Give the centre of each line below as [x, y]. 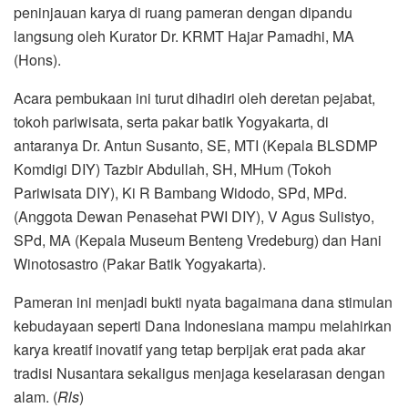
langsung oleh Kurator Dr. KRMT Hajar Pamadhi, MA [184, 36]
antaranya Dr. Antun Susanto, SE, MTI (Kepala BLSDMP [196, 145]
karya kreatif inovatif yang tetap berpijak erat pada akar [189, 349]
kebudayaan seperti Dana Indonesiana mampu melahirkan [203, 325]
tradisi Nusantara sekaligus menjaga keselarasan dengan [199, 372]
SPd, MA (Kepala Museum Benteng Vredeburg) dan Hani [198, 240]
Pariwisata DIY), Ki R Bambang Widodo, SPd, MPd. [180, 192]
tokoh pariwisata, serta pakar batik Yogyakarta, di [171, 121]
